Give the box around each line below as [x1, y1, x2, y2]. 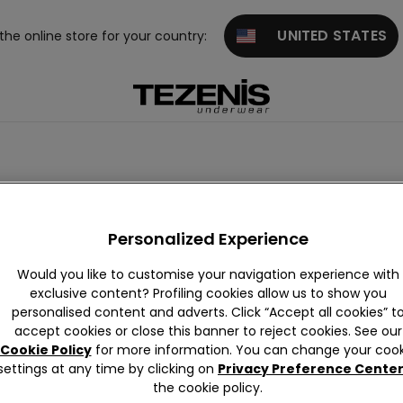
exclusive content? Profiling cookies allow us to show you [29, 284, 387, 302]
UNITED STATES [255, 25, 387, 46]
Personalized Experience [107, 228, 309, 250]
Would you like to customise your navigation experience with [16, 265, 399, 283]
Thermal [118, 220, 166, 236]
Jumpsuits [26, 220, 88, 236]
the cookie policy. [153, 379, 263, 397]
